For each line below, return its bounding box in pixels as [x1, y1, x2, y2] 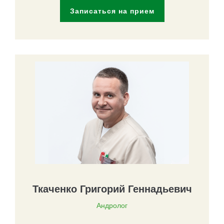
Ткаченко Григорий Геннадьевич [32, 183, 192, 194]
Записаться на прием [69, 6, 154, 15]
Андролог [96, 201, 127, 209]
